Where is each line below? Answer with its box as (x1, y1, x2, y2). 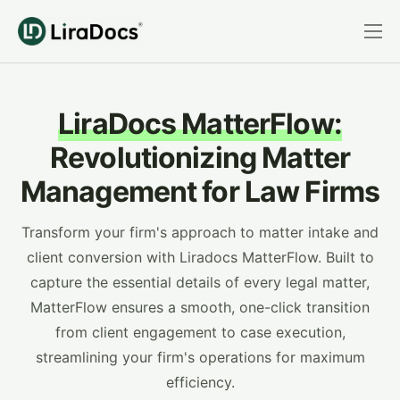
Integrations (22, 163, 116, 182)
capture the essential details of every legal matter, (30, 273, 370, 291)
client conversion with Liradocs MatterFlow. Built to (26, 248, 374, 266)
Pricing (22, 88, 75, 107)
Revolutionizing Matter (50, 140, 350, 175)
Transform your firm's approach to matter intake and (21, 223, 379, 241)
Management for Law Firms (20, 174, 380, 209)
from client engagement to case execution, (54, 323, 346, 341)
